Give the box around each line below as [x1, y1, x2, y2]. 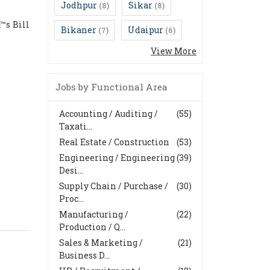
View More [151, 45, 196, 57]
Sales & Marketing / [59, 236, 143, 248]
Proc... [59, 192, 84, 204]
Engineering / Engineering [59, 151, 175, 163]
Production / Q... [59, 221, 125, 233]
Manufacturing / [59, 208, 128, 220]
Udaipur [128, 24, 163, 36]
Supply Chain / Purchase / [59, 180, 168, 192]
